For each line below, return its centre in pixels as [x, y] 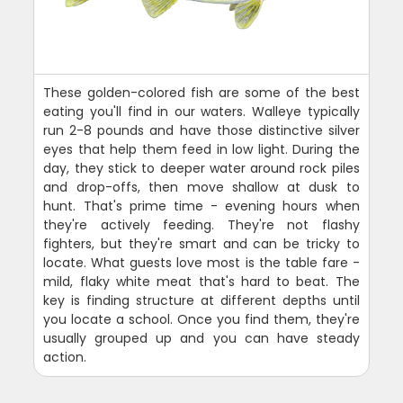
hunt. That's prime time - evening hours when [201, 206]
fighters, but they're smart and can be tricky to [201, 243]
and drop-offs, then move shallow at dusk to [201, 187]
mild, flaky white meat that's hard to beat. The [201, 281]
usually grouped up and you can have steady [201, 338]
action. [65, 357]
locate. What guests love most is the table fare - [201, 262]
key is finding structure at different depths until [201, 300]
